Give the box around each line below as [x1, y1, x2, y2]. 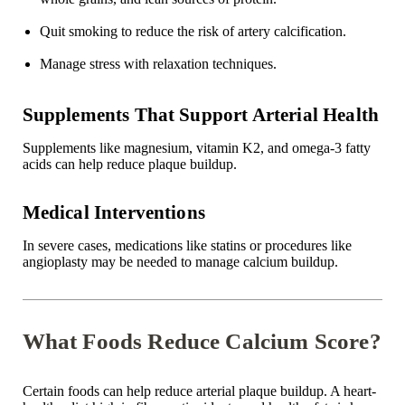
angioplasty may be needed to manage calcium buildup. [22, 254, 338, 270]
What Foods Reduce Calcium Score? [22, 329, 381, 354]
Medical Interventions [22, 202, 205, 223]
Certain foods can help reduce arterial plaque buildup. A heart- [22, 383, 376, 400]
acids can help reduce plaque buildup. [22, 156, 237, 173]
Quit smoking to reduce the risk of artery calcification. [39, 24, 346, 40]
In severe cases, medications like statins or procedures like [22, 238, 352, 254]
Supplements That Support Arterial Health [22, 104, 379, 126]
